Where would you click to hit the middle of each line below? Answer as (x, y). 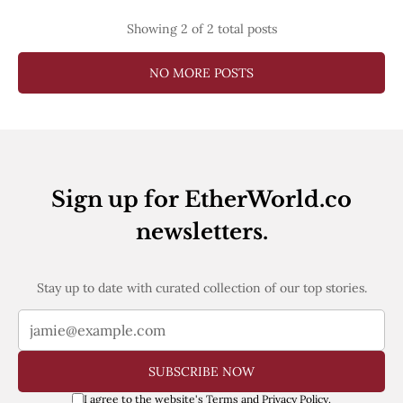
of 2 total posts (232, 29)
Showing (153, 29)
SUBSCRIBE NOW (201, 371)
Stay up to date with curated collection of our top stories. (201, 287)
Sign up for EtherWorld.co (201, 199)
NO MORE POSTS (201, 73)
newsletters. (201, 231)
